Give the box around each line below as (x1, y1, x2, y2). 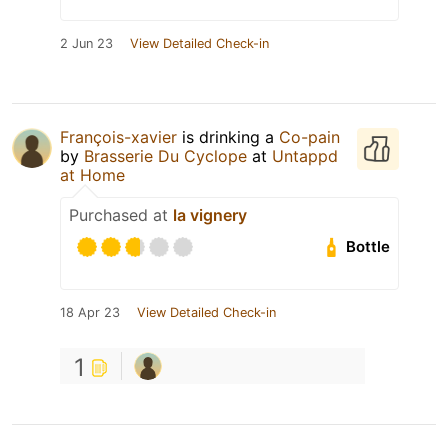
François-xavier (60, 126, 177, 147)
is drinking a (177, 126, 279, 147)
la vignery (173, 204, 247, 225)
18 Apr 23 (60, 304, 120, 320)
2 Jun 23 (60, 35, 113, 51)
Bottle (346, 237, 391, 257)
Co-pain (279, 126, 340, 147)
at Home (60, 164, 125, 185)
